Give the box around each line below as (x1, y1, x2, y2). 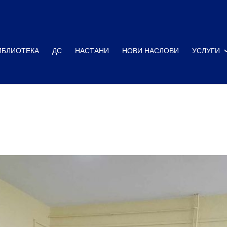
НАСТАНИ (74, 45, 109, 55)
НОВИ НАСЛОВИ (122, 45, 179, 55)
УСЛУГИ (192, 45, 220, 55)
